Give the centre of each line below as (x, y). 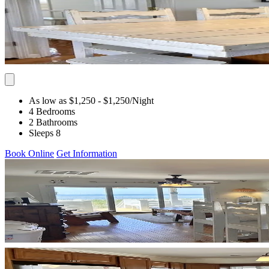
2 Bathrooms (53, 122)
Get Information (87, 153)
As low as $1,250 (62, 100)
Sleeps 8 (45, 133)
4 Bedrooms (52, 111)
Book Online (29, 153)
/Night (142, 100)
